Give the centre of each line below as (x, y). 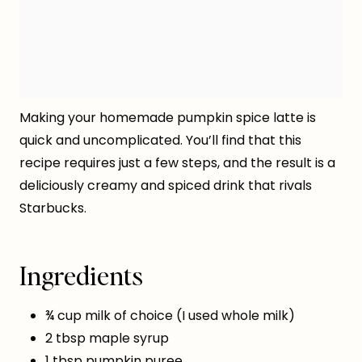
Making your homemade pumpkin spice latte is (168, 118)
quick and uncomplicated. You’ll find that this (160, 141)
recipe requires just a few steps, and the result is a (177, 163)
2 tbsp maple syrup (107, 339)
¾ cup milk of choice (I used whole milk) (170, 316)
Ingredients (81, 276)
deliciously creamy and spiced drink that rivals (166, 186)
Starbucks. (53, 208)
